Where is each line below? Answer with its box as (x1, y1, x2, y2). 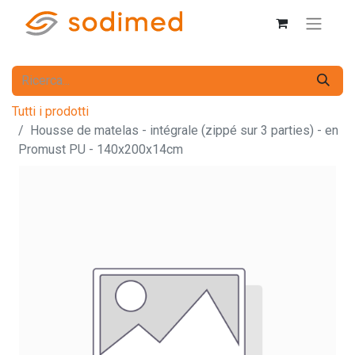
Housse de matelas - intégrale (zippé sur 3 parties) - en (30, 122, 338, 138)
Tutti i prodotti (12, 103, 89, 119)
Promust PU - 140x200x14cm (18, 141, 183, 157)
